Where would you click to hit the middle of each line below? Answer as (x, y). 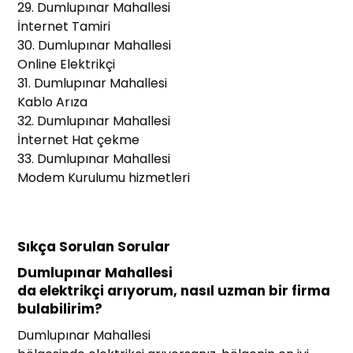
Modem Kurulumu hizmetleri (104, 178)
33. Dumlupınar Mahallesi (94, 159)
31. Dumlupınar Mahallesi (93, 84)
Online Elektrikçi (67, 65)
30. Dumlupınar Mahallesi (95, 46)
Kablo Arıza (53, 102)
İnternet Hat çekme (79, 140)
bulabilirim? (60, 309)
